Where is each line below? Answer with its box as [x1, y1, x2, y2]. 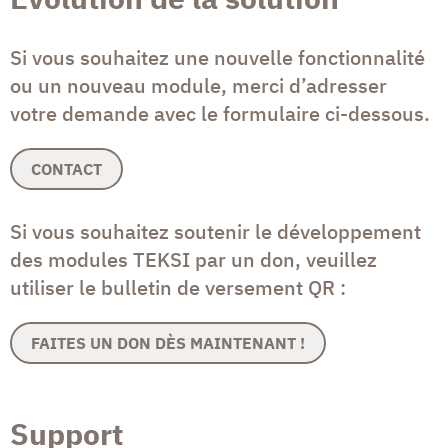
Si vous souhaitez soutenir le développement [10, 218, 421, 246]
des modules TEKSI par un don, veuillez [10, 246, 377, 274]
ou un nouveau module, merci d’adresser [10, 72, 387, 100]
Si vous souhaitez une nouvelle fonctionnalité [10, 44, 425, 72]
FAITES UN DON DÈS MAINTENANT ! [31, 333, 306, 354]
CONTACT [31, 159, 103, 180]
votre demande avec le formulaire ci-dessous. [10, 100, 430, 128]
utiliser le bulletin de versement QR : [10, 274, 346, 302]
